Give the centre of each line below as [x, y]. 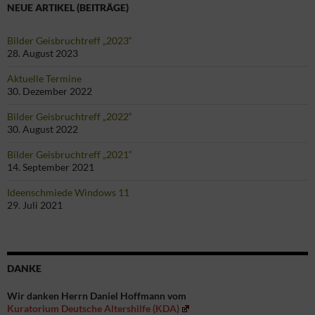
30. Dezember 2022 [50, 91]
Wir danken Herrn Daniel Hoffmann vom [97, 295]
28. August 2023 [43, 53]
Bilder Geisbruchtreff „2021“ [70, 154]
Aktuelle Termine [44, 78]
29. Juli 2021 [35, 205]
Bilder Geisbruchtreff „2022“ [70, 116]
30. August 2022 [43, 129]
